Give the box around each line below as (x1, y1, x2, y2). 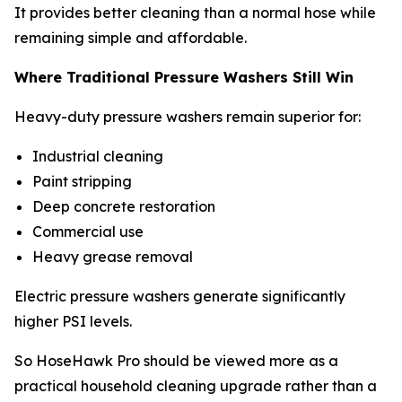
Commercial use (32, 222, 147, 240)
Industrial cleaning (32, 146, 167, 165)
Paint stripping (32, 171, 135, 190)
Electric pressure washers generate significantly (14, 286, 345, 305)
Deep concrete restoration (32, 197, 219, 215)
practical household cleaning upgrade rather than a (14, 376, 377, 395)
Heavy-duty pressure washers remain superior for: (14, 107, 361, 126)
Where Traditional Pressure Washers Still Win (14, 67, 354, 86)
